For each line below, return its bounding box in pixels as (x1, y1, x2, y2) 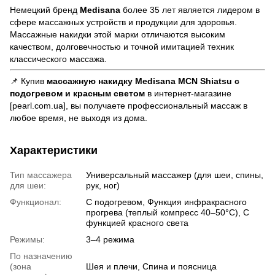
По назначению (10, 251, 72, 261)
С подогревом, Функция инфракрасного (86, 197, 247, 207)
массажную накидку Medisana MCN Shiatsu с (47, 76, 239, 87)
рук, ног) (86, 180, 120, 191)
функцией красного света (86, 218, 188, 228)
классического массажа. (10, 54, 107, 64)
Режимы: (10, 234, 45, 245)
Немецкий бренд (10, 5, 80, 15)
